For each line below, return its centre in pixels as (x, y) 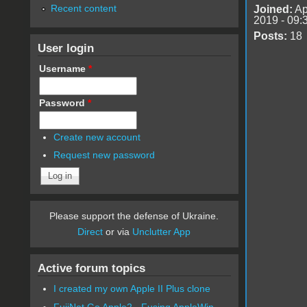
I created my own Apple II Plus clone (132, 289)
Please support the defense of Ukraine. (134, 216)
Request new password (105, 155)
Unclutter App (162, 232)
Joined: (273, 9)
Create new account (97, 137)
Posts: (270, 36)
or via (118, 232)
